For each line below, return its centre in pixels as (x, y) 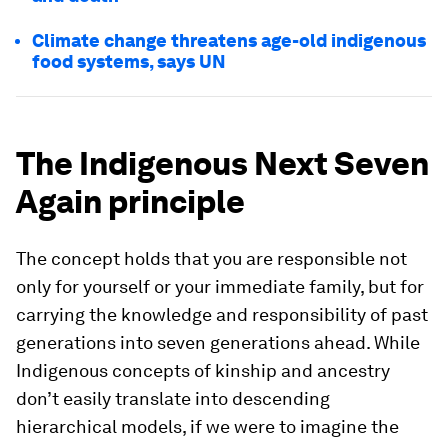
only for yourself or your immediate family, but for (220, 286)
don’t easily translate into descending (173, 398)
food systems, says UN (129, 61)
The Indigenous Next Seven (222, 163)
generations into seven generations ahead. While (218, 342)
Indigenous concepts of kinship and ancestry (203, 370)
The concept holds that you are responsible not (211, 258)
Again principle (130, 201)
